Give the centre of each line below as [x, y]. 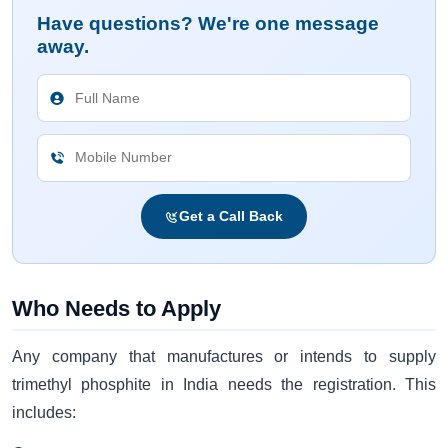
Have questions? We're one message [208, 24]
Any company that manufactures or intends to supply [224, 356]
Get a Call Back [231, 216]
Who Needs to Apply [116, 309]
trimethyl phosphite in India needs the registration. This [224, 384]
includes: [44, 412]
